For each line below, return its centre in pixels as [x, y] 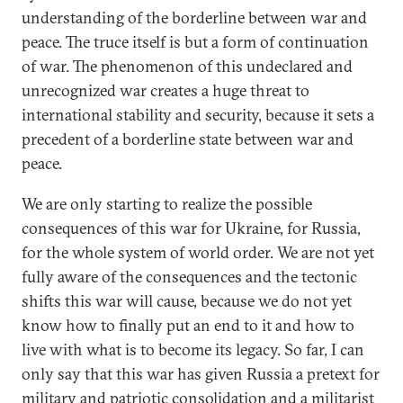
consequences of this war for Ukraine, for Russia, [191, 228]
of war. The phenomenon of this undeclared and [187, 66]
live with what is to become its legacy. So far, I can [193, 349]
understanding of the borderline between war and [194, 18]
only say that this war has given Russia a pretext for [201, 374]
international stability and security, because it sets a [198, 115]
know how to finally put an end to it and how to [188, 325]
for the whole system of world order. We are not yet [198, 252]
